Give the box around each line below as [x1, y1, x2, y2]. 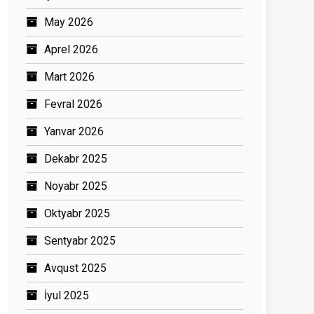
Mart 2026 [44, 70, 95, 84]
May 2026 [44, 15, 93, 29]
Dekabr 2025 [44, 152, 107, 166]
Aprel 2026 [44, 43, 98, 57]
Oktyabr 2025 [44, 207, 110, 221]
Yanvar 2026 [44, 125, 104, 139]
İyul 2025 [44, 289, 89, 303]
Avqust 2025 [44, 261, 107, 275]
